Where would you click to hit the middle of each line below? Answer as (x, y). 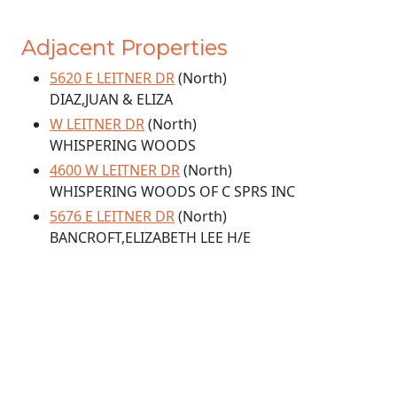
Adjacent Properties (124, 48)
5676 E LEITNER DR (112, 217)
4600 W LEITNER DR (115, 171)
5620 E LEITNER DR (112, 78)
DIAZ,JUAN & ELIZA (111, 100)
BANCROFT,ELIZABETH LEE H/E (150, 238)
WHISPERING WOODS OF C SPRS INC (172, 192)
